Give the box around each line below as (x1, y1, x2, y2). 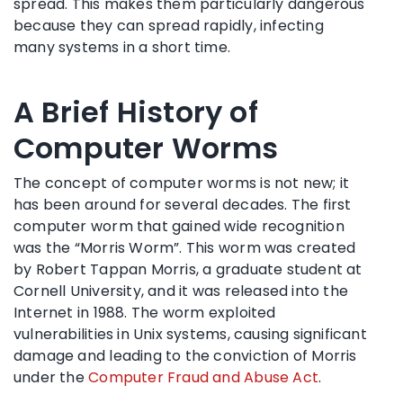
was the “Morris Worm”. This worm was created (13, 237, 356, 258)
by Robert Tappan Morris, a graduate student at (13, 258, 363, 280)
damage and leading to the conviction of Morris (13, 345, 357, 366)
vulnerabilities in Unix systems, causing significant (13, 323, 367, 345)
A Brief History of (13, 91, 258, 132)
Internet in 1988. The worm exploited (13, 301, 276, 323)
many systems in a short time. (13, 36, 231, 58)
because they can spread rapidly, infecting (13, 14, 324, 36)
